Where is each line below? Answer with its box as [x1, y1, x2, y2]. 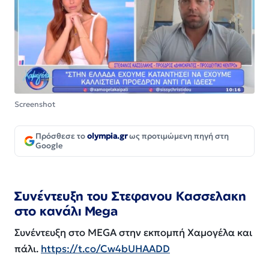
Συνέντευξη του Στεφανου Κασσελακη [14, 187, 246, 204]
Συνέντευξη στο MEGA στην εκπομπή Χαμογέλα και [14, 226, 252, 240]
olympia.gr [87, 130, 127, 141]
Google [35, 140, 63, 151]
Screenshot [14, 99, 55, 109]
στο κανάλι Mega [14, 202, 121, 219]
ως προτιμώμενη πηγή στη [127, 130, 229, 141]
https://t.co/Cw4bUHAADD [41, 243, 170, 256]
